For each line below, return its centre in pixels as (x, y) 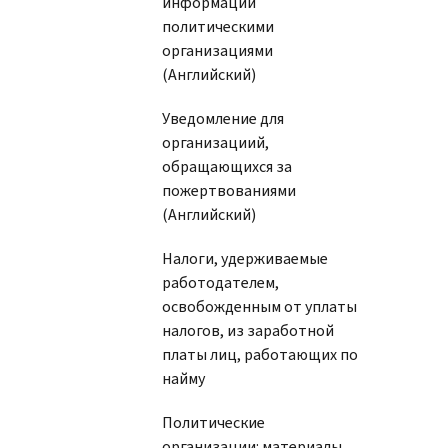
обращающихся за (227, 166)
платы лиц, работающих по (260, 354)
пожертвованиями (229, 190)
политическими (218, 26)
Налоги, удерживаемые (245, 258)
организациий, (215, 142)
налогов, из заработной (248, 330)
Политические (213, 422)
